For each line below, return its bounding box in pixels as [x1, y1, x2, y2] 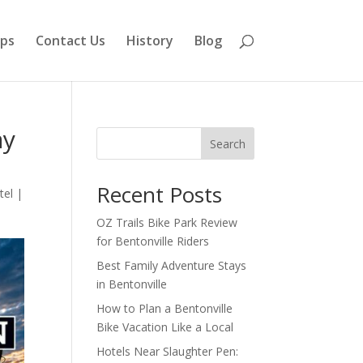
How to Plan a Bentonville [96, 301, 233, 316]
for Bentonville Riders [96, 233, 210, 249]
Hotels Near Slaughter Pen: [96, 344, 239, 359]
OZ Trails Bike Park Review [96, 215, 238, 230]
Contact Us [35, 32, 105, 49]
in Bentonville [96, 276, 168, 292]
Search [209, 135, 246, 152]
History [126, 32, 173, 49]
